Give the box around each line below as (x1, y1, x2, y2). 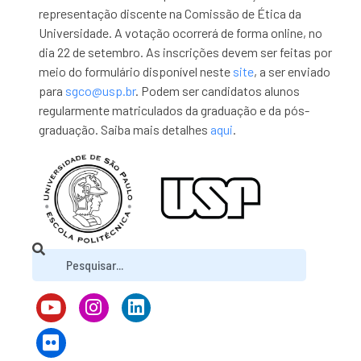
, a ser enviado (254, 64, 331, 79)
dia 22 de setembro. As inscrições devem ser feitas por (39, 44, 333, 60)
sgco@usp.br (65, 83, 136, 98)
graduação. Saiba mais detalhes (39, 122, 211, 137)
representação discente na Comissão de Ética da (39, 6, 302, 21)
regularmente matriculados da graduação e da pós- (39, 102, 310, 118)
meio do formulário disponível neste (39, 64, 234, 79)
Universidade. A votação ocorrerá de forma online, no (39, 25, 323, 40)
